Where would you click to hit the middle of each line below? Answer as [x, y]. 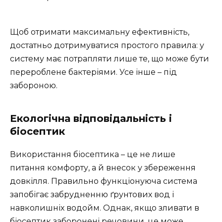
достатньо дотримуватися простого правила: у [107, 45]
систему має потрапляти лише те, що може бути [110, 58]
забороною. [34, 85]
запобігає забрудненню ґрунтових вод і [92, 194]
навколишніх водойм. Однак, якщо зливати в [105, 208]
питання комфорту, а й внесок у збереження [103, 167]
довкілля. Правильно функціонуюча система [104, 181]
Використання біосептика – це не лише [93, 154]
